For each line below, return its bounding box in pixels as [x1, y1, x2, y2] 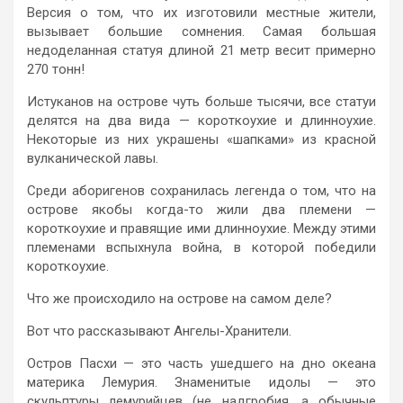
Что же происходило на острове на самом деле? [27, 290, 332, 307]
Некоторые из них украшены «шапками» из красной [27, 130, 376, 148]
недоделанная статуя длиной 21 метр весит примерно [27, 41, 376, 58]
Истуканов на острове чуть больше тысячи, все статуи [27, 93, 376, 110]
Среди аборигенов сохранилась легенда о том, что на [27, 182, 376, 199]
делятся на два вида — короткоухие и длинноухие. [27, 112, 376, 129]
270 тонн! [27, 60, 85, 77]
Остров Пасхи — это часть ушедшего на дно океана [27, 354, 376, 372]
